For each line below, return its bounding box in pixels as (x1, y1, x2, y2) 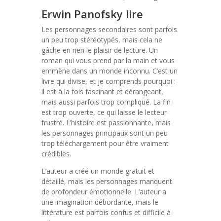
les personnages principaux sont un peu (41, 128, 168, 138)
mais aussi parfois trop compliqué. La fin (41, 97, 171, 107)
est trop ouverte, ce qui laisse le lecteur (41, 108, 167, 117)
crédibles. (41, 149, 71, 158)
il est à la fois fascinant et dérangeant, (41, 87, 163, 96)
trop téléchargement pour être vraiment (41, 139, 169, 148)
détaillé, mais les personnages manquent (41, 177, 172, 186)
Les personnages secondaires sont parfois (41, 25, 177, 34)
